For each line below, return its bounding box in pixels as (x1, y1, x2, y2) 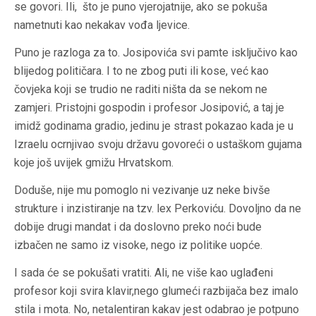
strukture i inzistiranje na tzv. (14, 202, 157, 216)
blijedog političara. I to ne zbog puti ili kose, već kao (14, 64, 269, 78)
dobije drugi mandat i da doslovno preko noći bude (14, 220, 262, 234)
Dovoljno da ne (229, 202, 301, 216)
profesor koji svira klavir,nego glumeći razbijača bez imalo (14, 284, 298, 298)
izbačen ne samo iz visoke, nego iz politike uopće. (14, 238, 262, 253)
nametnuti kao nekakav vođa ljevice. (14, 18, 190, 32)
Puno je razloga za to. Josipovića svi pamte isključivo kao (14, 46, 298, 60)
